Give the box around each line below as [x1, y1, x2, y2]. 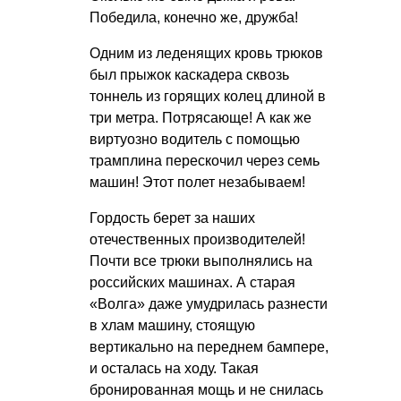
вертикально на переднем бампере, [90, 338, 328, 354]
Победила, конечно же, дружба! [90, 9, 298, 25]
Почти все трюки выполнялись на [90, 252, 312, 269]
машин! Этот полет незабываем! [90, 174, 305, 190]
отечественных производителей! [90, 231, 305, 247]
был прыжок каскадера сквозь [90, 66, 289, 82]
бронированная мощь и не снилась [90, 381, 323, 397]
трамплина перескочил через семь [90, 152, 320, 168]
